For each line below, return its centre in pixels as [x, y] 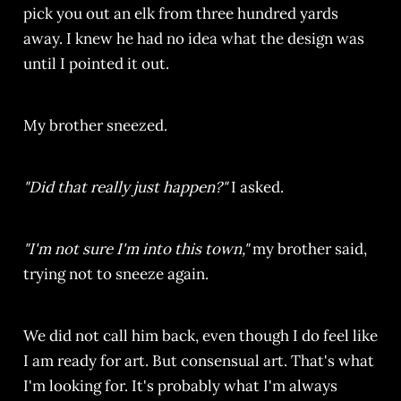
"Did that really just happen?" [125, 187]
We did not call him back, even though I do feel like [200, 335]
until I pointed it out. [96, 64]
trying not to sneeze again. [115, 273]
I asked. [255, 187]
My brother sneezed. [95, 126]
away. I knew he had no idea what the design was [193, 39]
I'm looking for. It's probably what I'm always [180, 385]
